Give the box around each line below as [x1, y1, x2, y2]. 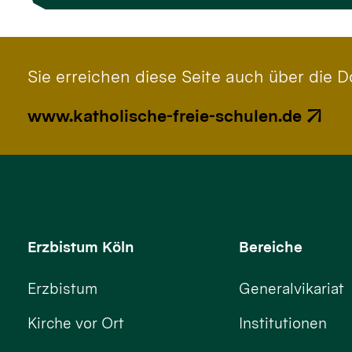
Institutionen [239, 314, 328, 333]
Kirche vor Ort [27, 314, 125, 333]
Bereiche [239, 238, 303, 257]
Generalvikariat [239, 280, 345, 299]
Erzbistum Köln [27, 238, 135, 257]
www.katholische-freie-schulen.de [27, 105, 302, 126]
